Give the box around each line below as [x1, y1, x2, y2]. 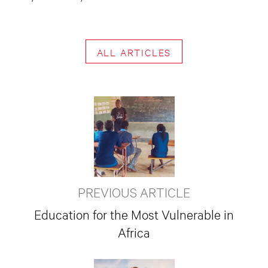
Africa [118, 223, 150, 240]
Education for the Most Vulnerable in [34, 205, 234, 222]
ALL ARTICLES [96, 45, 172, 58]
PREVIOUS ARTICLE [78, 183, 190, 200]
